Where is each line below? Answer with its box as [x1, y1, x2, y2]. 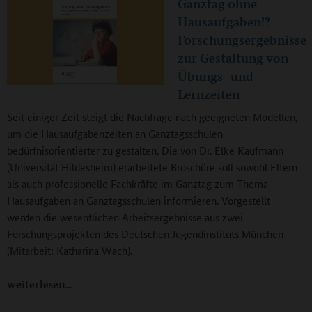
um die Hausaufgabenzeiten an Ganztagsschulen [7, 126, 223, 141]
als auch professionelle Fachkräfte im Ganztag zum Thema [7, 176, 268, 192]
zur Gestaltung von [178, 49, 288, 67]
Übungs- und [178, 68, 253, 85]
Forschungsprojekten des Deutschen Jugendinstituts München [7, 226, 283, 242]
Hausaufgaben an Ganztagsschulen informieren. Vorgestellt [7, 193, 270, 208]
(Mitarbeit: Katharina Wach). [7, 243, 132, 258]
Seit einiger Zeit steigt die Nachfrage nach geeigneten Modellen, [7, 109, 298, 125]
